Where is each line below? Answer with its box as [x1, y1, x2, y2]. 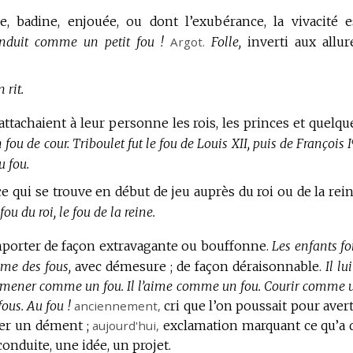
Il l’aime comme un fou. [127, 277, 261, 294]
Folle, [210, 33, 241, 50]
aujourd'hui [92, 317, 157, 333]
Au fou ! [27, 297, 71, 314]
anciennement [74, 297, 158, 314]
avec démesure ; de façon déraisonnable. [74, 258, 321, 274]
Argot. [169, 33, 205, 50]
